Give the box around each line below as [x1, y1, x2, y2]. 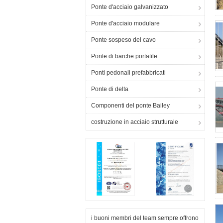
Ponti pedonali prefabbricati [91, 69, 166, 76]
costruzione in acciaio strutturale [91, 118, 178, 125]
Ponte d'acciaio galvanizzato [91, 3, 168, 10]
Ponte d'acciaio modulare [91, 20, 160, 27]
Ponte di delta [91, 86, 128, 93]
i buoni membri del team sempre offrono [91, 215, 199, 222]
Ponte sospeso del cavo [91, 36, 156, 43]
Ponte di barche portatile [91, 53, 157, 60]
